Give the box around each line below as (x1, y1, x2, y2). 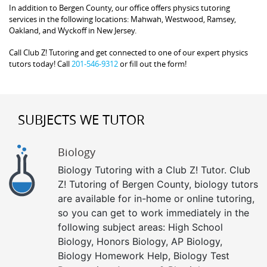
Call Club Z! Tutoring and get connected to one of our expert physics (9, 46, 248, 58)
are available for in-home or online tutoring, (58, 192, 254, 204)
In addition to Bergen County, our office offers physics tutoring (9, 2, 230, 13)
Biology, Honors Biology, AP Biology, (58, 235, 222, 247)
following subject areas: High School (58, 221, 223, 233)
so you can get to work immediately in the (58, 206, 249, 219)
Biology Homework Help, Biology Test (58, 249, 229, 262)
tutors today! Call (9, 58, 72, 69)
